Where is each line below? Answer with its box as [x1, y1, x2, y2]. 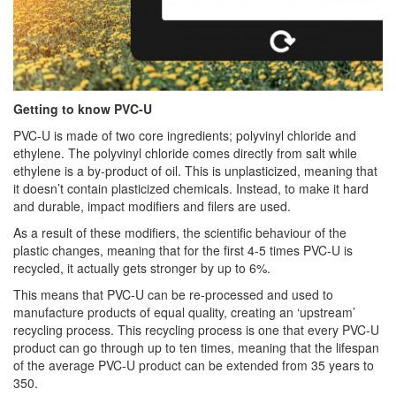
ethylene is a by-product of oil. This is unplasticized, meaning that [13, 162, 377, 180]
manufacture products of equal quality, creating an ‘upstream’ [13, 303, 355, 322]
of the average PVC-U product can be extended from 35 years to [13, 356, 374, 375]
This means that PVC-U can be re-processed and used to [13, 286, 333, 304]
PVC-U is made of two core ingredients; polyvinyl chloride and [13, 126, 356, 145]
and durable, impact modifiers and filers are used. [13, 197, 291, 216]
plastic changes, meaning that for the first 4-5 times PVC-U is [13, 241, 353, 260]
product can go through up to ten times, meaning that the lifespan [13, 339, 379, 357]
